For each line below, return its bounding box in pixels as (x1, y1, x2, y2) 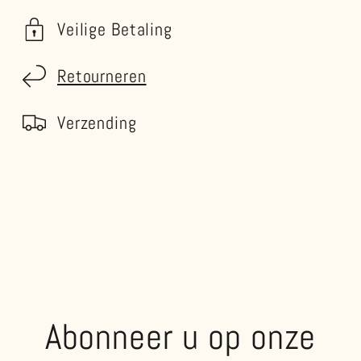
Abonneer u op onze (44, 313, 317, 359)
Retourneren (57, 65, 147, 88)
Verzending (57, 112, 137, 135)
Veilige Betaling (57, 19, 172, 41)
